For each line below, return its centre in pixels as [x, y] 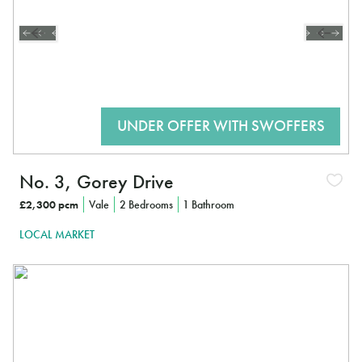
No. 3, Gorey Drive [97, 181]
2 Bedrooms [146, 204]
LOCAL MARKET [57, 235]
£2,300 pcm [49, 204]
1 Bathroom [209, 204]
